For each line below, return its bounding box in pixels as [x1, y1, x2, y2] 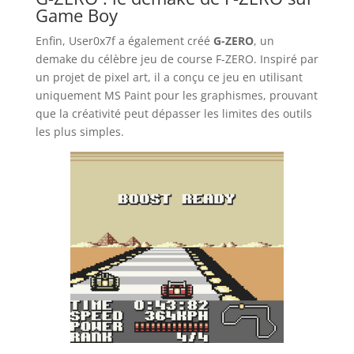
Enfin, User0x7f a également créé [35, 32, 213, 48]
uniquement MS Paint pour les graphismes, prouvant [35, 87, 318, 103]
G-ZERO [213, 32, 254, 48]
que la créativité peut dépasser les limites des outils [35, 105, 312, 121]
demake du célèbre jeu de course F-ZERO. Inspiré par [35, 51, 318, 66]
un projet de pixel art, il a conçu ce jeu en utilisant [35, 69, 303, 85]
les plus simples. [35, 123, 124, 139]
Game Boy [35, 2, 118, 27]
